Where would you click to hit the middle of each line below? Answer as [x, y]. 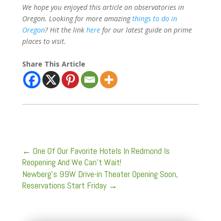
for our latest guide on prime [146, 30]
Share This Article [54, 64]
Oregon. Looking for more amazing [77, 18]
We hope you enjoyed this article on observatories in [103, 7]
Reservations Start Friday [64, 185]
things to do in [154, 18]
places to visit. [44, 41]
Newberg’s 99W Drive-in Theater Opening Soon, [100, 174]
